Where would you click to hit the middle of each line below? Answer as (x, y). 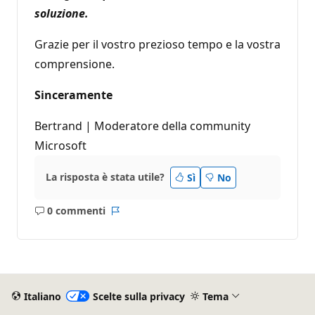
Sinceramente (73, 95)
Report (131, 217)
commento (96, 232)
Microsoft (60, 145)
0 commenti (76, 211)
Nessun (87, 217)
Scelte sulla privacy (139, 296)
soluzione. (62, 13)
